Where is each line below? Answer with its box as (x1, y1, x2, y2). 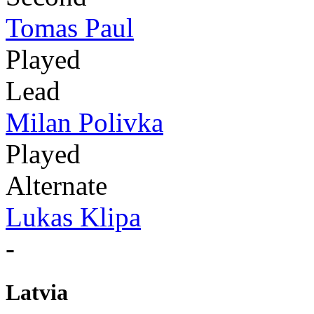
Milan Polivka (6, 107, 163, 137)
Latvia (6, 279, 68, 305)
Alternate (6, 170, 107, 200)
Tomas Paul (6, 12, 134, 43)
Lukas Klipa (6, 201, 141, 232)
